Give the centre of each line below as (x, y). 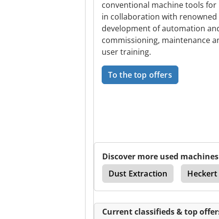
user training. (126, 52)
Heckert (202, 174)
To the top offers (140, 75)
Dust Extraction (138, 174)
